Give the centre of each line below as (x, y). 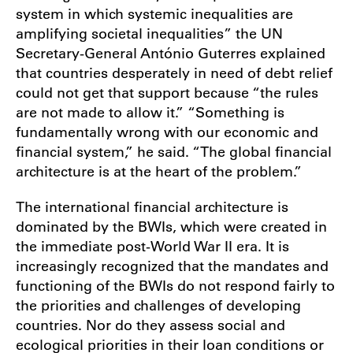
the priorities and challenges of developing (158, 305)
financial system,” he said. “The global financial (174, 151)
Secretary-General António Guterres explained (171, 52)
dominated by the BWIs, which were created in (171, 226)
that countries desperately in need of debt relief (174, 72)
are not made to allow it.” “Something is (150, 111)
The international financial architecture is (152, 206)
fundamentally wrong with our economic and (167, 131)
